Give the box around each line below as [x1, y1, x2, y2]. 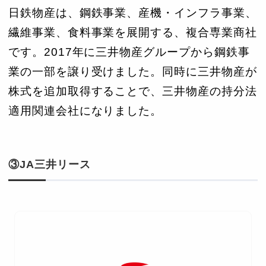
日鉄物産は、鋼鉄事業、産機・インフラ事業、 [8, 7, 257, 20]
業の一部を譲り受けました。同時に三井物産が [8, 65, 257, 78]
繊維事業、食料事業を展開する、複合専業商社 [8, 26, 257, 39]
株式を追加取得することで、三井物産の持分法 [8, 85, 257, 98]
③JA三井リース [8, 159, 91, 171]
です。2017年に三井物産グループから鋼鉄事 [8, 46, 250, 59]
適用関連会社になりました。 [8, 104, 163, 118]
